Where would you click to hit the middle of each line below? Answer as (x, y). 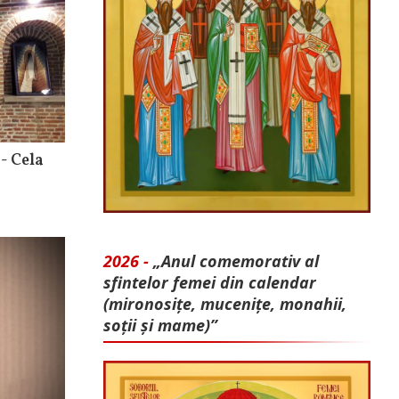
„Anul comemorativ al (236, 261)
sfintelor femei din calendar (210, 283)
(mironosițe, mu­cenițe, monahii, (225, 304)
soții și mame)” (160, 326)
